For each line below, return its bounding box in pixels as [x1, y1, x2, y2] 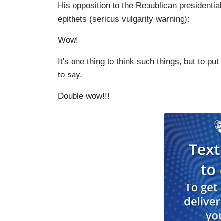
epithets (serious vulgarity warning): [58, 14, 190, 24]
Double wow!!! [58, 91, 110, 101]
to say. [58, 70, 82, 79]
